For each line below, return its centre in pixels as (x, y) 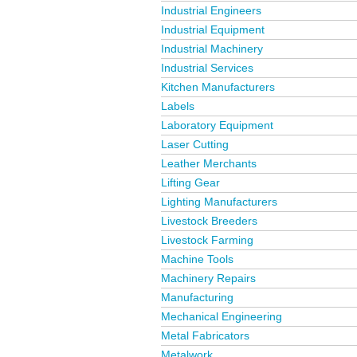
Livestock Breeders (209, 221)
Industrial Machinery (212, 49)
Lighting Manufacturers (219, 202)
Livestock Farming (207, 240)
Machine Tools (197, 259)
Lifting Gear (190, 182)
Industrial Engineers (211, 10)
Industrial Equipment (213, 29)
